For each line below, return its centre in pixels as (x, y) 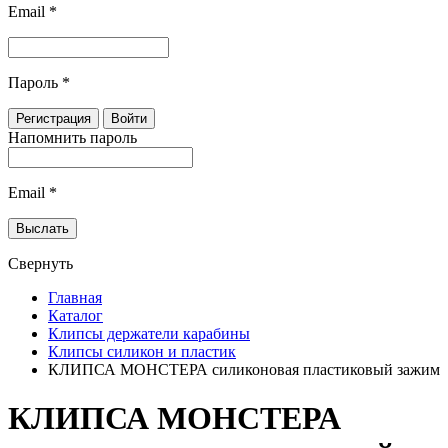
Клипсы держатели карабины (149, 333)
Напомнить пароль (72, 137)
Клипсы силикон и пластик (142, 351)
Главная (75, 297)
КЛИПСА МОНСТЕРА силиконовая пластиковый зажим (244, 369)
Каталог (75, 315)
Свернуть (40, 263)
